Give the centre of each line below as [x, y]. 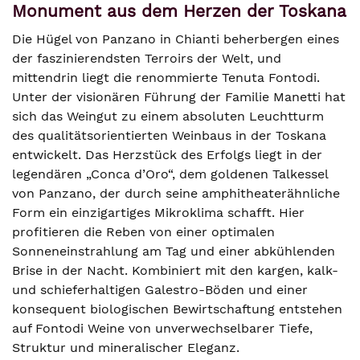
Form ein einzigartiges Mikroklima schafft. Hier [158, 213]
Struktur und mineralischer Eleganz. [126, 348]
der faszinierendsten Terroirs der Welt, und [147, 58]
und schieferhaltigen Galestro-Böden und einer [160, 290]
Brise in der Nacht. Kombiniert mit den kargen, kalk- [175, 270]
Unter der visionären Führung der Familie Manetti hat [179, 97]
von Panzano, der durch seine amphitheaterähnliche [176, 193]
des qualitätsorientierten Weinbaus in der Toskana [169, 135]
